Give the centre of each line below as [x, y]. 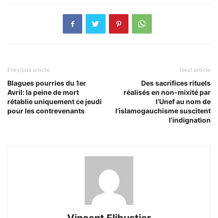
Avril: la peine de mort [43, 92]
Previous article [28, 70]
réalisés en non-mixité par [167, 92]
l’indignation [190, 120]
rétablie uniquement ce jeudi [54, 101]
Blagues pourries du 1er [47, 83]
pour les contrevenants [46, 110]
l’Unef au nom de [183, 101]
